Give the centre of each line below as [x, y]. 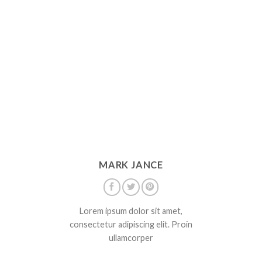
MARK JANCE [131, 165]
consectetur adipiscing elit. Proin [131, 224]
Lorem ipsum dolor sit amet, [131, 211]
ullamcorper [131, 237]
